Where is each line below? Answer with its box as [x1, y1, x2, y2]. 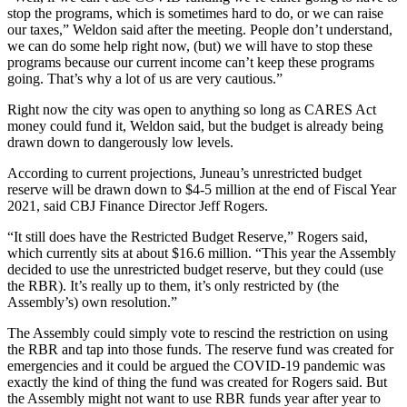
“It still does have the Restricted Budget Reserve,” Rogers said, [7, 229, 368, 245]
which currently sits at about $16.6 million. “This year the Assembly [7, 245, 396, 262]
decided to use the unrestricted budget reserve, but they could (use [7, 262, 383, 278]
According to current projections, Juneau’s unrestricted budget [7, 165, 362, 182]
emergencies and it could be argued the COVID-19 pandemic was [7, 358, 385, 374]
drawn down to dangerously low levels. [7, 134, 233, 151]
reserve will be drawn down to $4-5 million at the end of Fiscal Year [7, 182, 396, 198]
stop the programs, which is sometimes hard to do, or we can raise [7, 5, 383, 22]
